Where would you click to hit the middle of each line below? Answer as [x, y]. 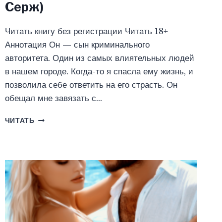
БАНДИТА [52, 140]
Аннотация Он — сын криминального [77, 45]
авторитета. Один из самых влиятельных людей [99, 58]
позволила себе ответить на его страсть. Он [91, 85]
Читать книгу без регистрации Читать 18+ [86, 32]
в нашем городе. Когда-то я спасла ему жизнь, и [99, 72]
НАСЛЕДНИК [58, 119]
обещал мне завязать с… [53, 99]
